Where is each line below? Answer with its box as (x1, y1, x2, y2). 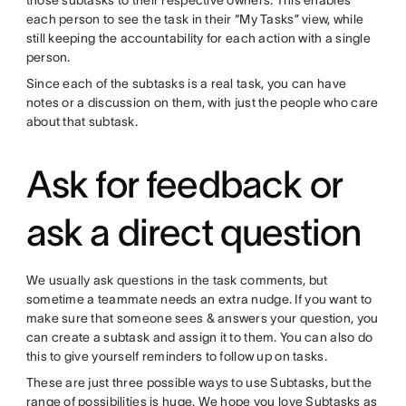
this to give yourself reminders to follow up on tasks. (25, 349, 327, 364)
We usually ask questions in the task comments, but (25, 273, 328, 288)
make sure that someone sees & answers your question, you (25, 311, 379, 326)
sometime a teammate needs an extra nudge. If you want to (25, 292, 372, 307)
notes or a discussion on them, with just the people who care (25, 95, 379, 111)
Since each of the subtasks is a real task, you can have (25, 76, 347, 92)
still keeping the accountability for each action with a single (25, 31, 372, 46)
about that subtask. (25, 114, 138, 130)
